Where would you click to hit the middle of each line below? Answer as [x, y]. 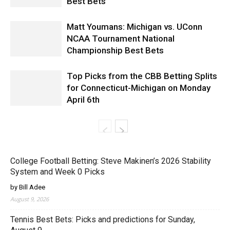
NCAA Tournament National [121, 39]
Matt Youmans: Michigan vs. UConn [135, 27]
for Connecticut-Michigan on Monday [139, 88]
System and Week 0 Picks [57, 172]
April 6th [83, 100]
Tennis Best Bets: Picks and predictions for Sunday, [103, 219]
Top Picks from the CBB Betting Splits [142, 76]
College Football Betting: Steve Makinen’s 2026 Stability [111, 161]
